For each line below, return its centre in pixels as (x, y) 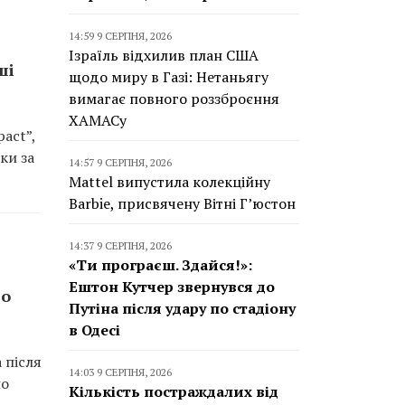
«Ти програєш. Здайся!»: (160, 265)
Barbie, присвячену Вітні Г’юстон (182, 203)
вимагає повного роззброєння (174, 99)
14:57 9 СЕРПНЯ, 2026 (120, 162)
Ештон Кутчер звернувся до (172, 287)
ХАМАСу (98, 120)
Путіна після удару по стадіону (182, 308)
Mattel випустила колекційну (170, 182)
